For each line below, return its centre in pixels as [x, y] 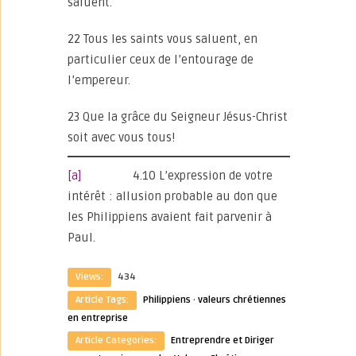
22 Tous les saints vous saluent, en [163, 39]
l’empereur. [99, 80]
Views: [89, 277]
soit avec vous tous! [121, 137]
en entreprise [98, 318]
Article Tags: [102, 300]
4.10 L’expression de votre [177, 176]
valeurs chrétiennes [242, 300]
